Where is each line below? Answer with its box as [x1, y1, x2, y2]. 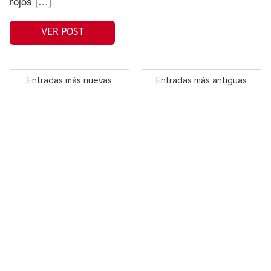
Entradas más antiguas [156, 76, 247, 86]
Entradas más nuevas [27, 76, 112, 86]
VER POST [41, 27, 84, 38]
